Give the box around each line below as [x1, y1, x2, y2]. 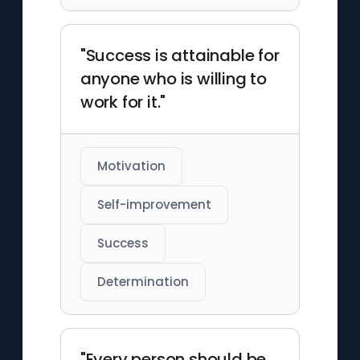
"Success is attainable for [80, 44, 280, 67]
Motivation [96, 157, 166, 174]
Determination [96, 273, 189, 290]
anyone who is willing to [80, 67, 267, 90]
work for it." [80, 91, 166, 113]
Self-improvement [96, 196, 211, 213]
